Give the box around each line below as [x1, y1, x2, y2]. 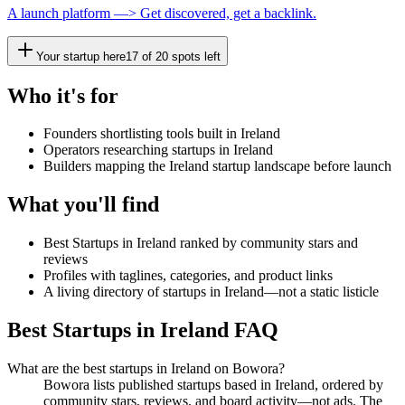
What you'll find [7, 193, 159, 217]
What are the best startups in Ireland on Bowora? [7, 361, 285, 377]
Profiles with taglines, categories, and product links [43, 268, 333, 284]
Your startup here [36, 49, 126, 63]
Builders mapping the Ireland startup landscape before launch [43, 158, 391, 174]
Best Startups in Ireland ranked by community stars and [43, 235, 358, 251]
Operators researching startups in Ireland [43, 142, 273, 158]
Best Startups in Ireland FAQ [7, 318, 278, 343]
